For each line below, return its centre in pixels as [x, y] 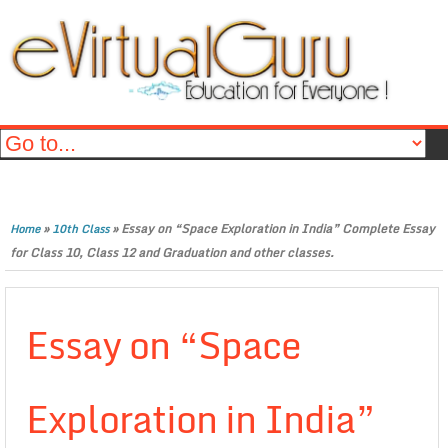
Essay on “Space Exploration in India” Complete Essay [278, 228]
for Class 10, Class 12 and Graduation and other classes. [172, 252]
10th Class [80, 229]
